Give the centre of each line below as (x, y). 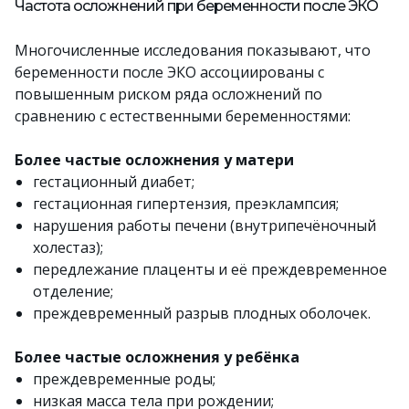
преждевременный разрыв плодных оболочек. (202, 313)
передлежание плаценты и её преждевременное (210, 269)
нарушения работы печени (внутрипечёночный (204, 225)
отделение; (73, 291)
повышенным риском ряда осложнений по (168, 94)
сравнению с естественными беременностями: (183, 116)
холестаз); (68, 247)
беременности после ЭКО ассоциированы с (169, 72)
